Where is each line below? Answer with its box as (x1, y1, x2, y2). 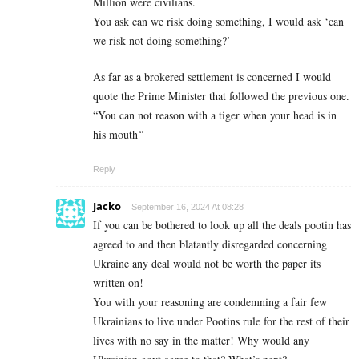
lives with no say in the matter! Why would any (93, 332, 309, 348)
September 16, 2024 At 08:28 (131, 201, 244, 212)
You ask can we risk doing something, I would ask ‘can (93, 13, 344, 29)
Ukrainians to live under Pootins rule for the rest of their (93, 313, 349, 329)
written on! (93, 274, 143, 290)
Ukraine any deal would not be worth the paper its (93, 255, 321, 271)
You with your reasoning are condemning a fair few (93, 293, 327, 309)
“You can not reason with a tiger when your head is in (93, 107, 337, 123)
